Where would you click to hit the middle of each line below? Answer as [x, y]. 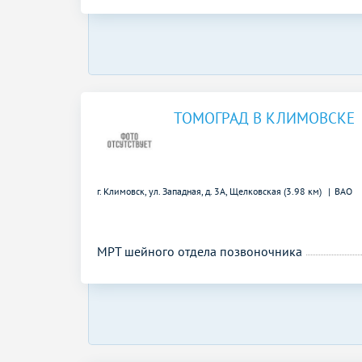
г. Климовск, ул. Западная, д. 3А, [163, 191]
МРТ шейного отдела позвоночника [200, 251]
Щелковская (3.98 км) [277, 191]
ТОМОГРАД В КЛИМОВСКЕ [264, 118]
